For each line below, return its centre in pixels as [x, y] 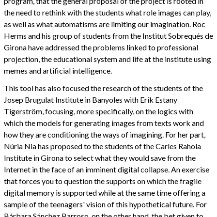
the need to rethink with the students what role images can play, [108, 13]
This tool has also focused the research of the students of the [103, 88]
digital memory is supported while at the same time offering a [105, 193]
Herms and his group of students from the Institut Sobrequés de [108, 36]
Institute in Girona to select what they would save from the [100, 158]
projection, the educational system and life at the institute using [108, 59]
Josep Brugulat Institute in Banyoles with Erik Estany [91, 100]
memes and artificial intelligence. [58, 71]
